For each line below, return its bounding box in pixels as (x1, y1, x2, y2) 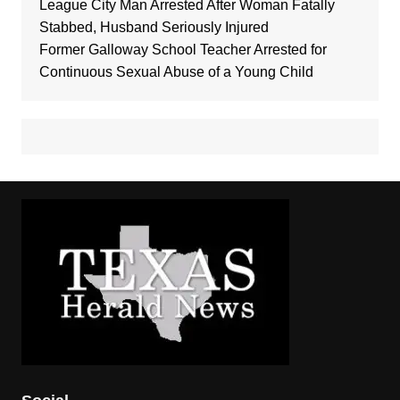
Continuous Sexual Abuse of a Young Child (38, 63, 313, 79)
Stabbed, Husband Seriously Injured (38, 19, 269, 35)
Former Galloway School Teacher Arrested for (38, 41, 327, 57)
